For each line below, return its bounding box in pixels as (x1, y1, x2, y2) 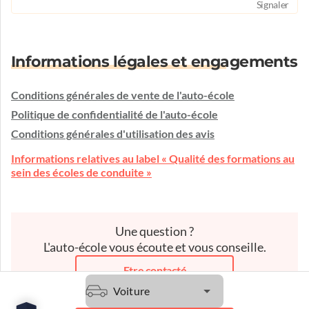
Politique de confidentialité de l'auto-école (11, 108, 218, 121)
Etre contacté (123, 264, 187, 277)
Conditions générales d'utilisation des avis (11, 127, 215, 140)
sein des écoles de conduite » (11, 166, 152, 179)
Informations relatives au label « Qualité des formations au (11, 152, 295, 165)
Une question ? (115, 223, 194, 239)
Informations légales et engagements (11, 52, 298, 71)
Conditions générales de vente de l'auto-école (11, 88, 235, 101)
